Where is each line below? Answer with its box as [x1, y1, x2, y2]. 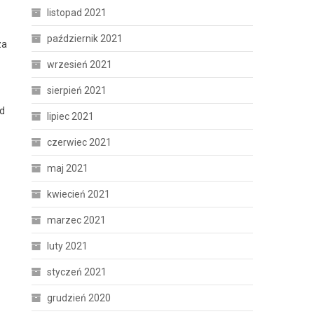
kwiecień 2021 [47, 189, 111, 200]
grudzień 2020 [47, 292, 111, 303]
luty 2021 [47, 240, 88, 252]
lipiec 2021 [47, 111, 95, 122]
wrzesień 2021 [47, 59, 113, 70]
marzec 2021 [47, 214, 107, 226]
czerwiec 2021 [47, 137, 112, 148]
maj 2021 [47, 163, 89, 174]
